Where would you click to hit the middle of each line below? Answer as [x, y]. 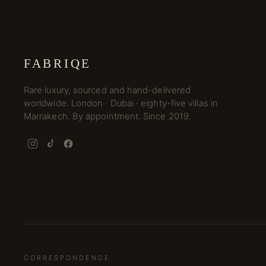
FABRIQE [58, 63]
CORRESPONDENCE [67, 258]
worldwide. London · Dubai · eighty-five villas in [121, 103]
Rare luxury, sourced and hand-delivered [107, 90]
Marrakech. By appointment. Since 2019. [108, 116]
